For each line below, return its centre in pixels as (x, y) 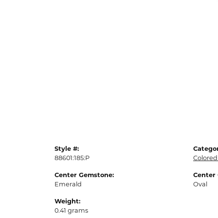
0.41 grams (71, 211)
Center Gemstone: (84, 176)
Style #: (67, 149)
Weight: (67, 202)
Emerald (68, 185)
